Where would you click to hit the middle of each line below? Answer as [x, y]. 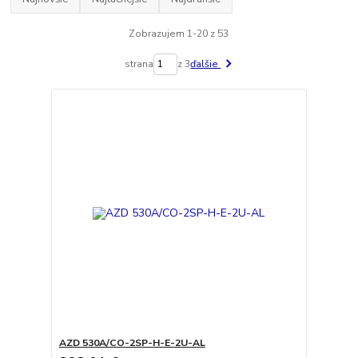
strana [139, 64]
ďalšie [206, 64]
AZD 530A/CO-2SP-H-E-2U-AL [132, 343]
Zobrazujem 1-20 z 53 [179, 33]
